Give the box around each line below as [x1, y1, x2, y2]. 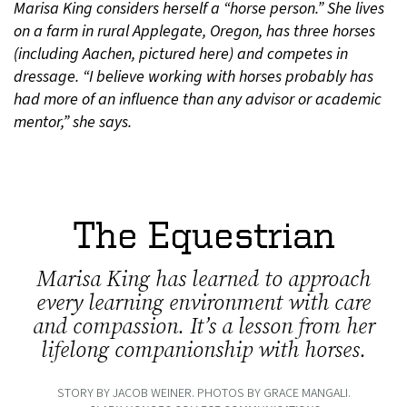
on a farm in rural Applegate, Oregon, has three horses [14, 20, 375, 43]
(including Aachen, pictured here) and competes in [14, 43, 348, 65]
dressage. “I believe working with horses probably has [14, 65, 373, 88]
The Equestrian [72, 213, 335, 254]
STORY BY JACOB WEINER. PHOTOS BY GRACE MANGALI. [56, 384, 351, 403]
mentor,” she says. [14, 111, 132, 134]
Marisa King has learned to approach [36, 263, 371, 293]
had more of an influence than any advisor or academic [14, 88, 382, 111]
